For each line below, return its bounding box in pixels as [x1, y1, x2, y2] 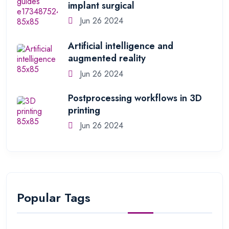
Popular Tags [17, 189, 90, 207]
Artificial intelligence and [68, 39, 173, 53]
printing [68, 103, 100, 117]
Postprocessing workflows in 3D [68, 91, 202, 105]
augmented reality [68, 52, 146, 65]
